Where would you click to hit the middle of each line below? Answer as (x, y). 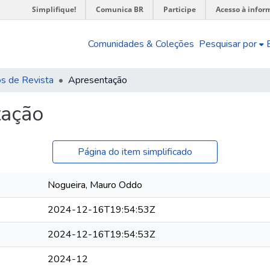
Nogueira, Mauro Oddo (95, 185)
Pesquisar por (228, 44)
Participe (180, 9)
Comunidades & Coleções (141, 44)
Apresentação (98, 80)
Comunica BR (120, 9)
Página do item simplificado (135, 152)
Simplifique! (54, 9)
